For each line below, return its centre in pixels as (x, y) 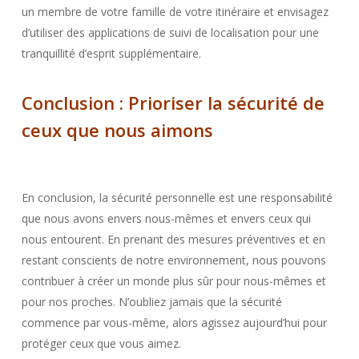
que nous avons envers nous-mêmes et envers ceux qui (166, 218)
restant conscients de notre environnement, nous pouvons (173, 260)
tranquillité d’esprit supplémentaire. (111, 53)
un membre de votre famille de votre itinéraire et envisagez (175, 12)
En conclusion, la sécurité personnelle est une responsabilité (177, 198)
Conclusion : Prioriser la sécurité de (173, 103)
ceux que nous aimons (117, 130)
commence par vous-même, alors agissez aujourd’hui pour (174, 323)
